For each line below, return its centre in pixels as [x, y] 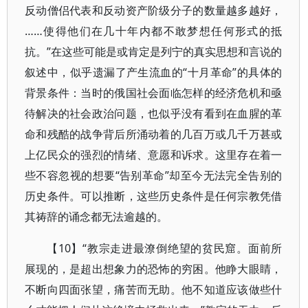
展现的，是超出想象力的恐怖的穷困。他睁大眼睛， [154, 269]
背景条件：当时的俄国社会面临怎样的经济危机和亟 [154, 93]
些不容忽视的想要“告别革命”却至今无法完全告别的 [154, 175]
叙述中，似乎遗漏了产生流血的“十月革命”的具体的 [154, 72]
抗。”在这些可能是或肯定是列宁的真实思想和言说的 [154, 52]
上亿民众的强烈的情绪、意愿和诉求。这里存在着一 [154, 155]
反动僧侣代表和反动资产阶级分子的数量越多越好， [154, 10]
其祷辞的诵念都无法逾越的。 [96, 217]
